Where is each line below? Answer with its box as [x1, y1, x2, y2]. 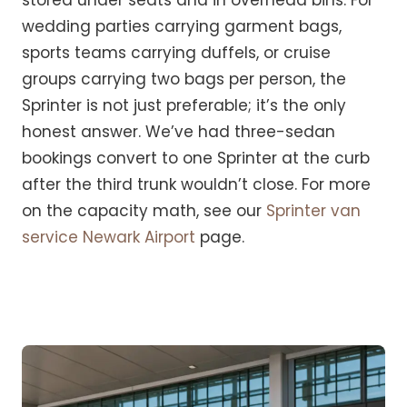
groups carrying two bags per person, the [22, 68, 346, 91]
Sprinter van [266, 200, 361, 223]
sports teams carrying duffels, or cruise [22, 42, 331, 65]
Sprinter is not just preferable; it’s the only [22, 94, 346, 117]
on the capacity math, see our [22, 200, 266, 223]
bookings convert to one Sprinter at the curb [22, 147, 370, 170]
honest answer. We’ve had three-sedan [22, 121, 335, 144]
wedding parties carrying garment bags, [22, 15, 342, 38]
